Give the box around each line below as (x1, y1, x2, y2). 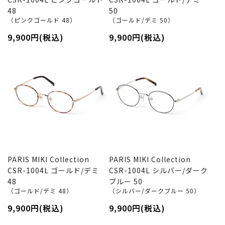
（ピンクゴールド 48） (8, 16, 76, 24)
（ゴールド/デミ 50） (108, 16, 174, 24)
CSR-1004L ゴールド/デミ (8, 165, 99, 175)
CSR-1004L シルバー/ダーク (108, 165, 208, 175)
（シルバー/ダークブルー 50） (108, 186, 200, 195)
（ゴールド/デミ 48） (8, 186, 73, 195)
